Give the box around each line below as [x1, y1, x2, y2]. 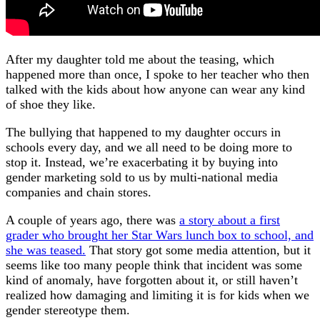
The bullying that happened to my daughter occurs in [6, 124, 281, 139]
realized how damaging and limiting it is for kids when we [6, 287, 309, 302]
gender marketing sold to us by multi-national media [6, 169, 278, 184]
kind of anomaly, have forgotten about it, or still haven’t [6, 272, 298, 287]
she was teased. [6, 242, 86, 257]
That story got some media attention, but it [86, 242, 311, 257]
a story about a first [179, 212, 280, 227]
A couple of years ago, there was [6, 212, 179, 227]
